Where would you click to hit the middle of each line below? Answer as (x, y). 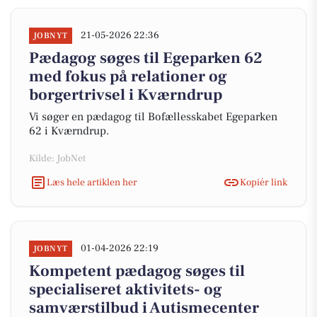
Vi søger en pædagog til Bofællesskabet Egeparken (153, 117)
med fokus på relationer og (128, 76)
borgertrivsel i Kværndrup (126, 95)
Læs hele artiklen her (92, 182)
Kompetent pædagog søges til (137, 271)
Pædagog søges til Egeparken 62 (146, 58)
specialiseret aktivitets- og (126, 289)
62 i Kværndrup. (69, 131)
